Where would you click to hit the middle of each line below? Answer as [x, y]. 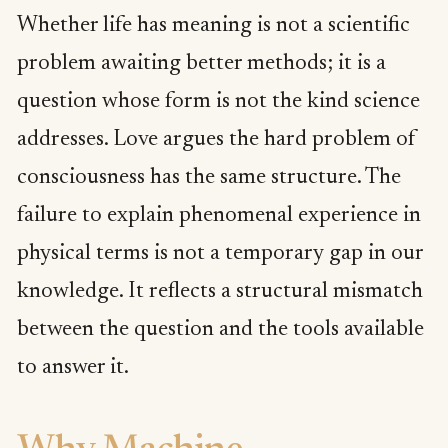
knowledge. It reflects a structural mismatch [220, 292]
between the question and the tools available [220, 330]
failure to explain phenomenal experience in [219, 216]
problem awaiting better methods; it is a [201, 64]
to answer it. [73, 368]
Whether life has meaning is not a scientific [213, 26]
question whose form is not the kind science [218, 102]
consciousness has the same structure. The [209, 178]
